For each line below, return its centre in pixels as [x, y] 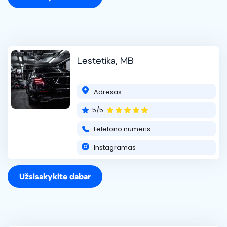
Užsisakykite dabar [55, 177]
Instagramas [114, 147]
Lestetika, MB [105, 62]
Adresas [107, 92]
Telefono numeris [122, 129]
